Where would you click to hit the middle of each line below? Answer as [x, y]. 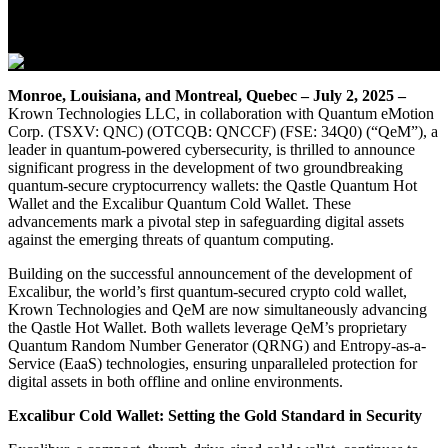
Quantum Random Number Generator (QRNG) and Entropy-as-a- [217, 345]
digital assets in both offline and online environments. [175, 381]
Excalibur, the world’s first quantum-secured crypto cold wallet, [207, 291]
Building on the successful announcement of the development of [210, 273]
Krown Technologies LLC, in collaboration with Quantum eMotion [221, 113]
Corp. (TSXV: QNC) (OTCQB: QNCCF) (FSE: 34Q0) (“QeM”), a [223, 131]
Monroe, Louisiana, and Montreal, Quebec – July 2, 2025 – [207, 95]
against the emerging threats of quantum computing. [171, 239]
